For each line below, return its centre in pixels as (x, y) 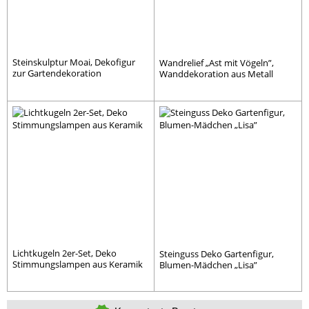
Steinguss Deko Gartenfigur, (217, 253)
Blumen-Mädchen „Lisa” (208, 265)
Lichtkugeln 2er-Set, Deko (64, 253)
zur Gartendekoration (57, 73)
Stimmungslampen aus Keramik (78, 264)
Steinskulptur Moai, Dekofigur (74, 62)
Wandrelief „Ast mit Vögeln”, (217, 62)
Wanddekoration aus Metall (216, 73)
